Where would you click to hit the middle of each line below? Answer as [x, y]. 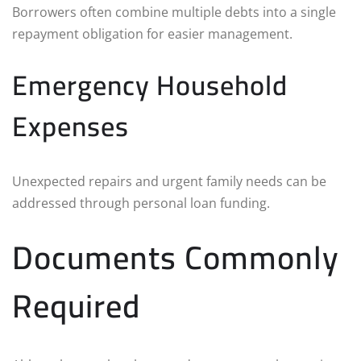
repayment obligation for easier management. [152, 33]
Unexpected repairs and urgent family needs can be [169, 181]
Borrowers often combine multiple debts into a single [174, 12]
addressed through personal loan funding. [141, 203]
